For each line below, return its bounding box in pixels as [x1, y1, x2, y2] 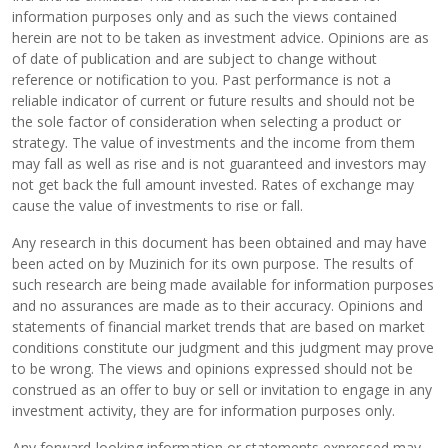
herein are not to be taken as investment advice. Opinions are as [12, 28, 429, 47]
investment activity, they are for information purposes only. [12, 401, 395, 420]
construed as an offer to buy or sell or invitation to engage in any [12, 380, 432, 399]
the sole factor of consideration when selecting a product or [12, 112, 401, 131]
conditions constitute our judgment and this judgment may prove [12, 338, 434, 357]
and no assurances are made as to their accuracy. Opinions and [12, 296, 423, 315]
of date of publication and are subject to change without [12, 49, 377, 68]
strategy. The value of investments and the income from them [12, 133, 415, 152]
